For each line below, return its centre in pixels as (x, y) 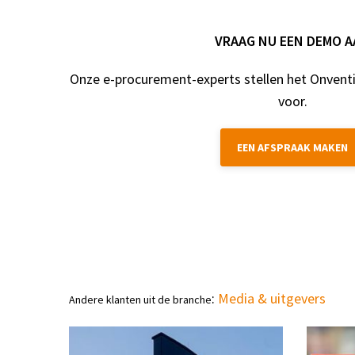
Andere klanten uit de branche (140, 300)
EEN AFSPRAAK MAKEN (292, 147)
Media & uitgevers (272, 299)
